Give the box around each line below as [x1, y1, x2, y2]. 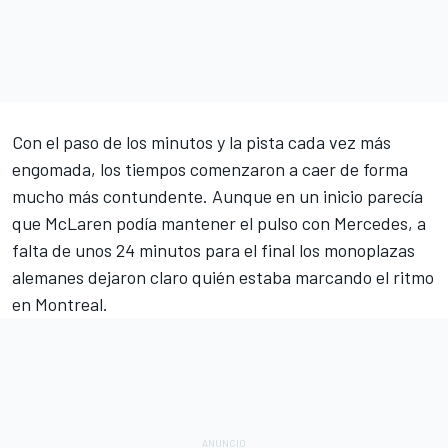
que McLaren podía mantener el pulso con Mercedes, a [12, 211, 426, 234]
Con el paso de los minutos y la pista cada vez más [12, 130, 391, 153]
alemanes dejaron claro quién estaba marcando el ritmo [12, 265, 434, 288]
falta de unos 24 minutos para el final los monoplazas [12, 238, 415, 261]
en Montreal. [12, 292, 108, 315]
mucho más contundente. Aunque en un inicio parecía [12, 184, 423, 207]
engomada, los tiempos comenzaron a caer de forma [12, 157, 408, 180]
